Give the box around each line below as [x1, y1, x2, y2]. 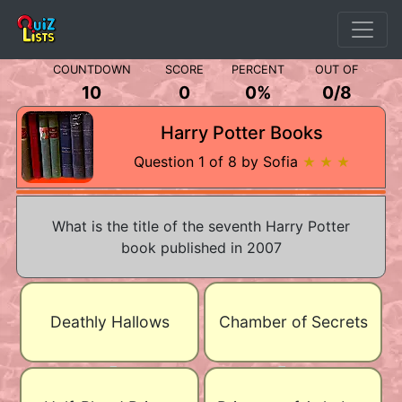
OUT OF [314, 63, 359, 76]
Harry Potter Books [160, 122, 323, 144]
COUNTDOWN [52, 63, 131, 76]
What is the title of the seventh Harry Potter [52, 217, 350, 235]
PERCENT [232, 63, 284, 76]
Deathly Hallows [49, 312, 170, 331]
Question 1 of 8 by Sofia [133, 153, 302, 170]
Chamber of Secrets [218, 312, 368, 331]
